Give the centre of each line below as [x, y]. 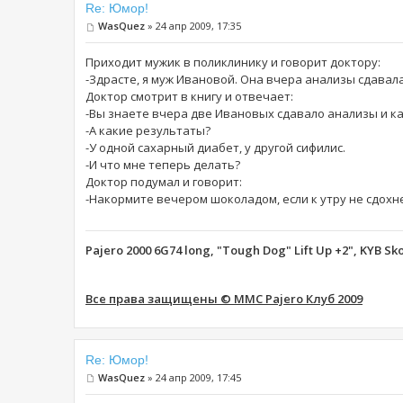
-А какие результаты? [148, 130]
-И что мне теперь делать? [163, 164]
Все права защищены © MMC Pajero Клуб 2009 [224, 298]
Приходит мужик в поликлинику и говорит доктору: [233, 62]
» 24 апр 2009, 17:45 [193, 377]
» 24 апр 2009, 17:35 [193, 26]
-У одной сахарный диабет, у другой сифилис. [215, 147]
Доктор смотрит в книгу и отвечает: [189, 96]
